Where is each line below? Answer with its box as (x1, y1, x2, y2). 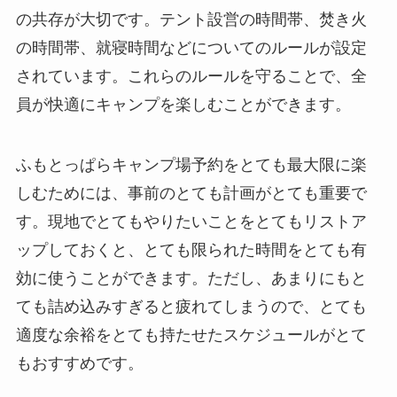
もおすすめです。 (15, 354, 144, 373)
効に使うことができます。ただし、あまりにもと (15, 269, 367, 288)
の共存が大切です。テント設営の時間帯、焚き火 (15, 11, 367, 29)
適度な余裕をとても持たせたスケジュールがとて (15, 326, 367, 345)
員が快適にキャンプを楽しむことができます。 (15, 96, 351, 114)
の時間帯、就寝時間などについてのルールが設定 (15, 39, 367, 58)
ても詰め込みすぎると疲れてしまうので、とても (15, 298, 367, 316)
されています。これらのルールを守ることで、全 (15, 67, 367, 86)
